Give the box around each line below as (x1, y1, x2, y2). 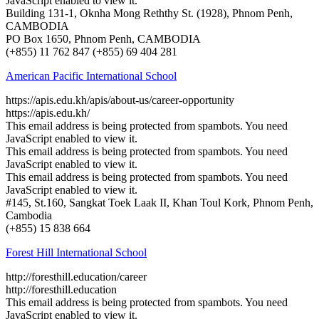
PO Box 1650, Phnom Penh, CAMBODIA (6, 32, 201, 45)
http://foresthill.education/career (6, 270, 147, 283)
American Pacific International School (6, 69, 177, 82)
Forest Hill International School (6, 246, 147, 258)
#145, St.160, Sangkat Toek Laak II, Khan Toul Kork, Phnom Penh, (6, 196, 313, 209)
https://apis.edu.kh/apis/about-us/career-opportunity (6, 93, 234, 106)
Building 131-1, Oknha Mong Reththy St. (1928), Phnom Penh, (6, 6, 293, 19)
